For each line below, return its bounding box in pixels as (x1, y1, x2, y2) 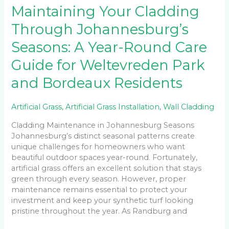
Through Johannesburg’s (11, 21, 189, 38)
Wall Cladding (163, 102, 215, 112)
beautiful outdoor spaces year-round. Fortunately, (11, 152, 198, 162)
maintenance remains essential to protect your (11, 185, 188, 194)
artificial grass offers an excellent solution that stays (11, 163, 202, 173)
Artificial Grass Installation (65, 102, 160, 112)
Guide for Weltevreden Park (11, 57, 205, 74)
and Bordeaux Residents (11, 75, 183, 92)
